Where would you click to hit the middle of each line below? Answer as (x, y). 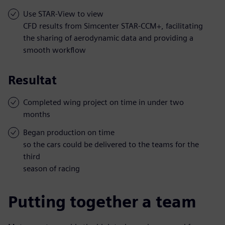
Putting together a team (102, 201)
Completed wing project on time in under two (103, 102)
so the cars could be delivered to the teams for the (111, 144)
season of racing (51, 168)
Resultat (32, 80)
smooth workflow (54, 50)
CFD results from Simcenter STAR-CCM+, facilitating (113, 26)
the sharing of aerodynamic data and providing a (108, 38)
